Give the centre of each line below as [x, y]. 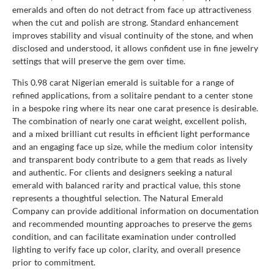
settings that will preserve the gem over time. [99, 61]
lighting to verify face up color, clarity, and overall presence [126, 249]
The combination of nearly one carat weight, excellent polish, [129, 120]
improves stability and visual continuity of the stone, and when [133, 35]
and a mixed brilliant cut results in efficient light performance [131, 133]
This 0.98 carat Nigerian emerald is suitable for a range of [123, 82]
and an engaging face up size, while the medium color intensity [132, 146]
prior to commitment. [54, 262]
